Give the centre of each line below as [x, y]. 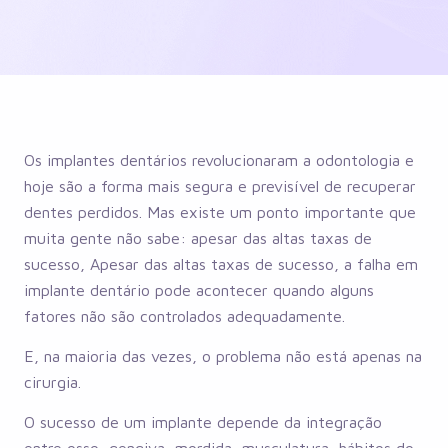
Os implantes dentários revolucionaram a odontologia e [219, 159]
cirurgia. [52, 381]
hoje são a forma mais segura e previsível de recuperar [220, 185]
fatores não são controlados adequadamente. [184, 315]
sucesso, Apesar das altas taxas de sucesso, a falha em [221, 263]
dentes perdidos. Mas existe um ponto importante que [220, 211]
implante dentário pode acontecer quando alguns [199, 289]
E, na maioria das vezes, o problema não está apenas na [223, 355]
